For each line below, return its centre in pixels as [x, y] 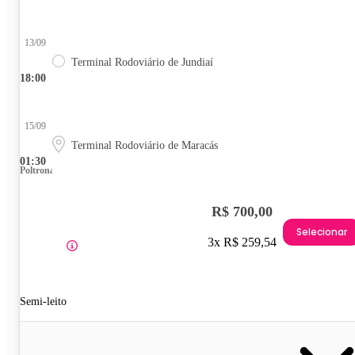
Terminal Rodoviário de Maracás [145, 146]
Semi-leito [43, 302]
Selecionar [322, 231]
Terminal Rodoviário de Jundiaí [142, 63]
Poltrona [37, 171]
